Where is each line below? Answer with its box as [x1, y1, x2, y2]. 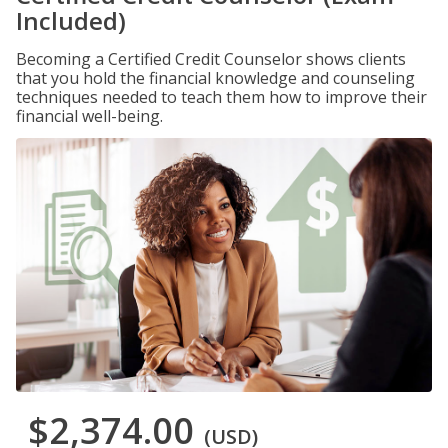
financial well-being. [16, 105, 163, 127]
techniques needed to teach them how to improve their [16, 86, 427, 108]
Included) [16, 4, 126, 37]
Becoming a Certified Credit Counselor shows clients [16, 48, 406, 70]
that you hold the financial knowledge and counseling [16, 67, 415, 89]
